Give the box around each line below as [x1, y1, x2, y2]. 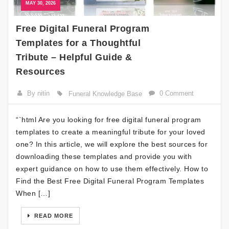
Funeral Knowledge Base [68, 89, 142, 98]
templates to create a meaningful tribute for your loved [16, 127, 205, 136]
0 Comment [159, 89, 194, 97]
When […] [16, 189, 50, 197]
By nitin [27, 89, 50, 97]
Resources [16, 66, 65, 77]
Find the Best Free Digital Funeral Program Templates [16, 176, 204, 185]
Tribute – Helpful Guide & [16, 52, 132, 62]
